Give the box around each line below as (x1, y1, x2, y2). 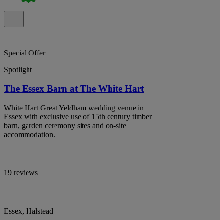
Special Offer (4, 49, 45, 57)
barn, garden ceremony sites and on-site (4, 121, 126, 130)
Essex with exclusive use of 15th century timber (4, 112, 152, 121)
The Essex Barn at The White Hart (4, 83, 144, 94)
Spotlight (4, 65, 32, 74)
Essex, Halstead (4, 206, 53, 215)
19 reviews (4, 168, 38, 177)
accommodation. (4, 130, 55, 138)
